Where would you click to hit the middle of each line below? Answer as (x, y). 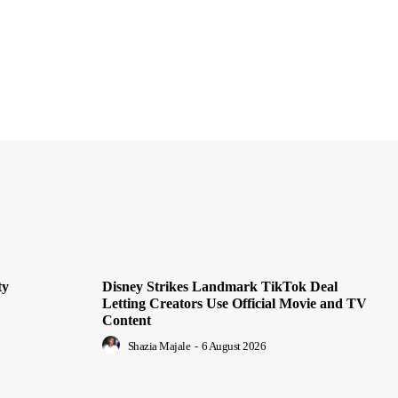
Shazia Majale (159, 346)
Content (127, 321)
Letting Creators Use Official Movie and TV (235, 304)
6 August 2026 (233, 346)
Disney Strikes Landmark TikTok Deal (220, 287)
